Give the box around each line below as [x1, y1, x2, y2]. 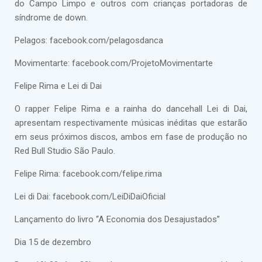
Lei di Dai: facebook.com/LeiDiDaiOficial [15, 191, 166, 202]
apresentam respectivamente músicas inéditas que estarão [15, 118, 247, 128]
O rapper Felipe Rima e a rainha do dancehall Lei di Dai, [15, 104, 247, 114]
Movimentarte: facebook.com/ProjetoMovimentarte [15, 58, 213, 68]
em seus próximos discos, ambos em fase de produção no [15, 132, 247, 142]
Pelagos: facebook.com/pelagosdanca [15, 35, 163, 46]
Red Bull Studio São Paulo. [15, 146, 115, 156]
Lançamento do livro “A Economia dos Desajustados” [15, 214, 220, 225]
